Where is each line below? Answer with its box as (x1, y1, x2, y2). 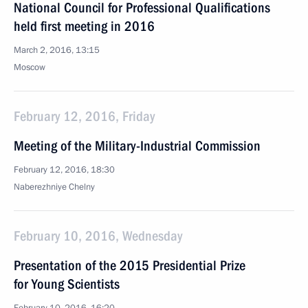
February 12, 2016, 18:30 (14, 164, 115, 176)
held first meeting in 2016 (14, 18, 155, 34)
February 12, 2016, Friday (14, 108, 155, 124)
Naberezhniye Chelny (14, 181, 95, 193)
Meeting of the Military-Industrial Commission (14, 137, 261, 154)
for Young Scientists (14, 276, 120, 292)
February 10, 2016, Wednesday (14, 228, 182, 244)
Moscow (14, 61, 45, 74)
